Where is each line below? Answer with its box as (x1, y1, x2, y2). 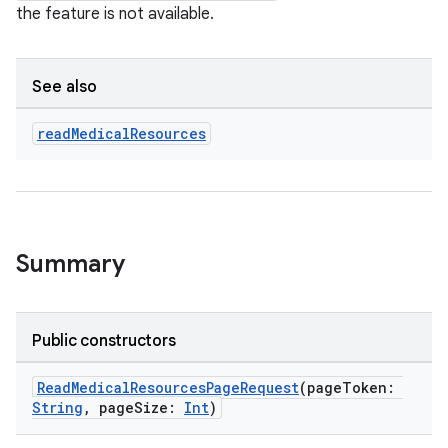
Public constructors (32, 331, 176, 351)
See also (32, 77, 97, 97)
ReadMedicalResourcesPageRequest (37, 378, 299, 397)
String (32, 398, 83, 417)
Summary (16, 249, 125, 279)
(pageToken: (299, 378, 403, 397)
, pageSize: (83, 398, 184, 417)
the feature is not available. (16, 4, 214, 24)
